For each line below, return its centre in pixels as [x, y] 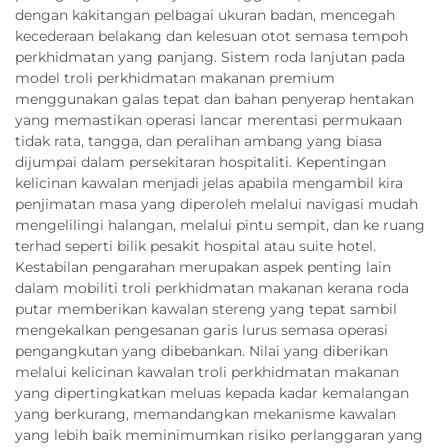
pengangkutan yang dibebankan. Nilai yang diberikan [201, 350]
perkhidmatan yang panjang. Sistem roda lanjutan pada [210, 56]
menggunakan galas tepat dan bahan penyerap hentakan [214, 98]
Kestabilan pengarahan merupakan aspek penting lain [203, 266]
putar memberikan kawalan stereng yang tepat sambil [206, 308]
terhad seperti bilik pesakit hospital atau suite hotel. [195, 245]
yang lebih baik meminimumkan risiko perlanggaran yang [219, 434]
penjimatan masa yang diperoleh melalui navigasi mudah [216, 203]
